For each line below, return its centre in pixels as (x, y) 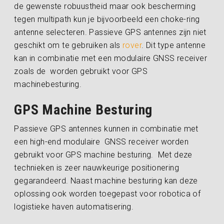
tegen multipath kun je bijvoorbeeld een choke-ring (107, 19)
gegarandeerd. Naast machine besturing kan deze (106, 180)
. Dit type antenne (174, 45)
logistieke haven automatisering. (74, 206)
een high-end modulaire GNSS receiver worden (101, 141)
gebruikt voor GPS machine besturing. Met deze (103, 154)
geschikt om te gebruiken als (68, 45)
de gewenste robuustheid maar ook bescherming (105, 6)
